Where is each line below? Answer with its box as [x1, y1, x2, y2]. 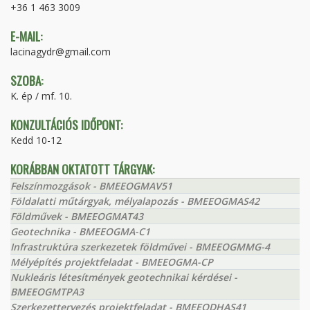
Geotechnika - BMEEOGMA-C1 [10, 225, 150, 238]
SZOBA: [10, 72, 43, 89]
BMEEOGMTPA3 [10, 285, 84, 298]
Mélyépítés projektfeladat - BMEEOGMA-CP [10, 255, 213, 268]
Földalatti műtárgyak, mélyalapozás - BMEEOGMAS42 [10, 194, 259, 208]
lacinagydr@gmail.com [10, 45, 111, 58]
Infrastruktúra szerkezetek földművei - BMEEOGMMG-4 [10, 240, 270, 253]
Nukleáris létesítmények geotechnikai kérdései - [10, 271, 237, 284]
